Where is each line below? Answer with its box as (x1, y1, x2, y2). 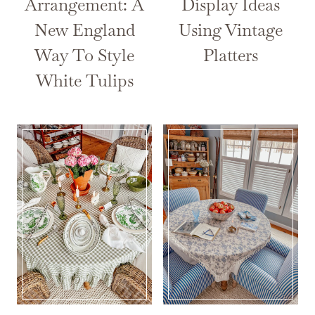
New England (34, 19, 135, 41)
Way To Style (34, 44, 134, 67)
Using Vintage (179, 19, 283, 41)
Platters (203, 44, 258, 67)
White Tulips (35, 70, 134, 92)
